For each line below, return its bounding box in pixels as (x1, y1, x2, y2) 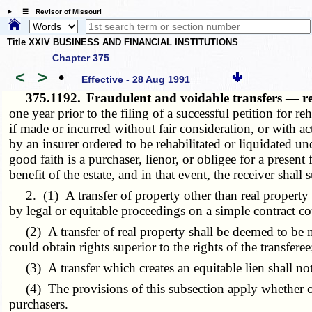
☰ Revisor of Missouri (15, 8, 102, 16)
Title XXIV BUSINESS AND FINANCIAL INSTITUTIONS (7, 37, 238, 48)
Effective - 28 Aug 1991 (81, 74, 191, 86)
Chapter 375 (52, 52, 109, 63)
